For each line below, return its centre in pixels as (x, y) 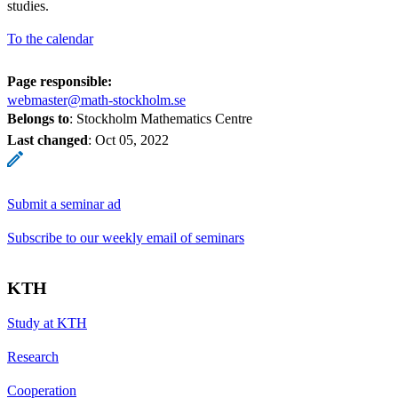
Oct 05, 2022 (132, 139)
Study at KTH (47, 322)
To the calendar (50, 38)
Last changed (48, 139)
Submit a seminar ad (64, 203)
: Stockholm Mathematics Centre (161, 118)
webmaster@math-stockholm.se (96, 99)
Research (33, 356)
